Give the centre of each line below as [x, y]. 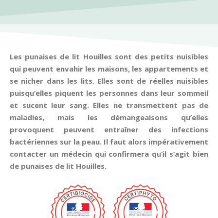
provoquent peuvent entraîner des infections [109, 129]
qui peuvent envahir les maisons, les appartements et [109, 69]
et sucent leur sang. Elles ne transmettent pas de [109, 105]
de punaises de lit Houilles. [58, 166]
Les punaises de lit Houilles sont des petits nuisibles [109, 56]
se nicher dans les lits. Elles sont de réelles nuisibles [109, 81]
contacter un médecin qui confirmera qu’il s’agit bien [109, 154]
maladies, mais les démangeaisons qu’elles [109, 117]
